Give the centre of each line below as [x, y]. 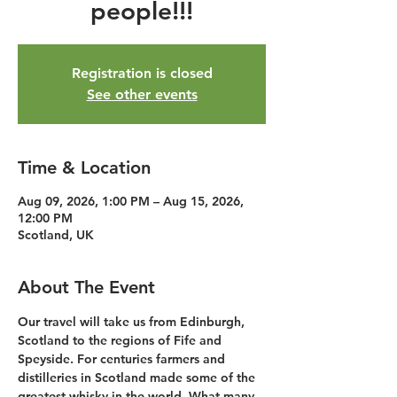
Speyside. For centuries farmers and [123, 359]
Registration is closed [142, 73]
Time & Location [84, 167]
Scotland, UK [56, 235]
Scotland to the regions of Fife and [121, 340]
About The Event [86, 287]
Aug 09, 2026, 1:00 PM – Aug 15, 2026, [131, 201]
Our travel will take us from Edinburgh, [133, 322]
